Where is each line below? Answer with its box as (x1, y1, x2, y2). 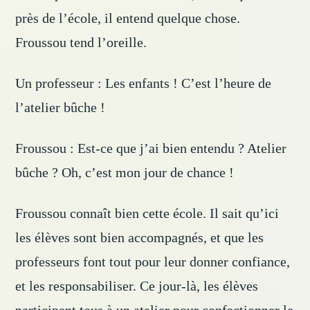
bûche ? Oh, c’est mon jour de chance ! (15, 165, 235, 181)
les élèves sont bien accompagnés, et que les (15, 230, 264, 246)
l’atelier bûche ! (15, 100, 106, 116)
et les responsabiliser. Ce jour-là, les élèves (15, 278, 259, 294)
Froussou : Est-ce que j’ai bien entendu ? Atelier (15, 140, 287, 156)
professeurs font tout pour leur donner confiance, (15, 254, 291, 270)
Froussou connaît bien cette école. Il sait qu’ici (15, 206, 280, 221)
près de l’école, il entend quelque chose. (15, 10, 241, 26)
